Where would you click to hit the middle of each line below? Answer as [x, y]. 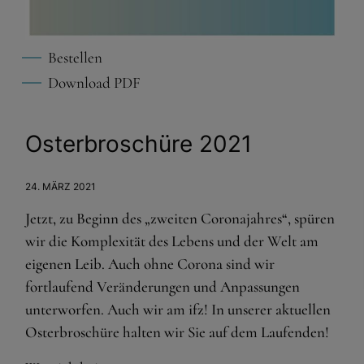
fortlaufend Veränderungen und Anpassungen [162, 286]
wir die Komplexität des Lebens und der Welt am [172, 241]
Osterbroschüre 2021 [139, 144]
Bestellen [75, 57]
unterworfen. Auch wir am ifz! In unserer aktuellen [178, 309]
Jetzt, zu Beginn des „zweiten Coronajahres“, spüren [180, 218]
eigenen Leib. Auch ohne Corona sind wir [150, 264]
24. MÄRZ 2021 [61, 186]
